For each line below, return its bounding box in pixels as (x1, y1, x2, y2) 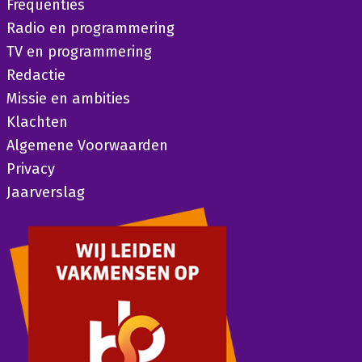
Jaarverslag (6, 183, 85, 201)
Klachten (6, 113, 68, 131)
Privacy (6, 160, 55, 178)
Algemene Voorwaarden (6, 137, 168, 154)
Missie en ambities (6, 90, 130, 107)
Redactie (6, 66, 65, 84)
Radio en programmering (6, 19, 175, 37)
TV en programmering (6, 43, 152, 61)
